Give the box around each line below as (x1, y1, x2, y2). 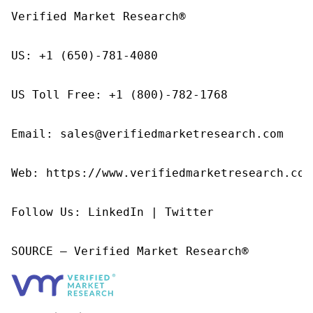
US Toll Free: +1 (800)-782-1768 (11, 87, 228, 101)
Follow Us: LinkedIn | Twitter (11, 205, 214, 219)
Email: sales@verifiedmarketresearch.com (11, 126, 284, 140)
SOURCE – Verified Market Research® (11, 244, 249, 258)
